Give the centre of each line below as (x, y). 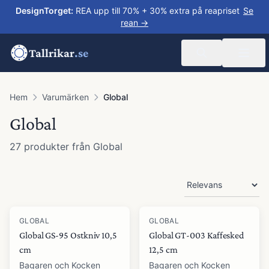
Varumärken (65, 97)
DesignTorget (43, 11)
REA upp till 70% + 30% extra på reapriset (158, 11)
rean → (134, 23)
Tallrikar (52, 53)
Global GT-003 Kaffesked (197, 235)
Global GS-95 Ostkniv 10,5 (68, 235)
